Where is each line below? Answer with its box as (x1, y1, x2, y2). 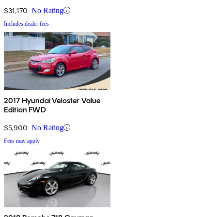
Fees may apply (4, 137, 40, 144)
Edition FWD (4, 105, 46, 114)
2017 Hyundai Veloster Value (4, 95, 101, 105)
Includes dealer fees (4, 20, 49, 27)
